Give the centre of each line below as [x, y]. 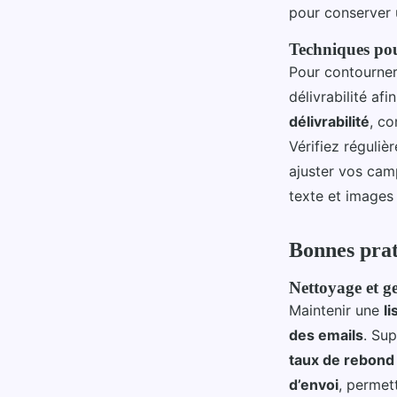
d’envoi [314, 385]
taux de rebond [342, 360]
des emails [326, 335]
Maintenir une [336, 310]
